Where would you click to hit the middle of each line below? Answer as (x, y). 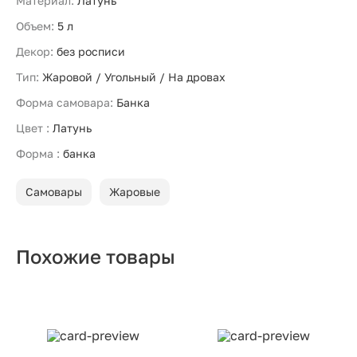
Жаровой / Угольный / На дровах (134, 77)
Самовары (54, 192)
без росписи (91, 51)
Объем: (35, 26)
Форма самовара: (65, 102)
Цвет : (33, 128)
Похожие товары (96, 256)
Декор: (35, 51)
